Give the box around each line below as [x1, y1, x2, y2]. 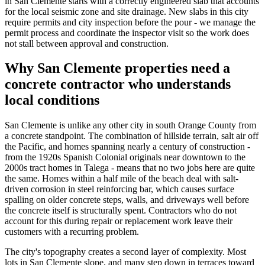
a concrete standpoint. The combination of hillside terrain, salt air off [5, 131, 258, 141]
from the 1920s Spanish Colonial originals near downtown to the [5, 152, 245, 163]
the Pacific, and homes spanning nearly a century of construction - [5, 141, 250, 152]
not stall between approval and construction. [5, 38, 169, 49]
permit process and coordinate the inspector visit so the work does [5, 27, 249, 38]
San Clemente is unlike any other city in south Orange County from [5, 120, 256, 131]
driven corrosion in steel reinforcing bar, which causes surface [5, 184, 234, 195]
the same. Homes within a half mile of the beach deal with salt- [5, 173, 238, 184]
